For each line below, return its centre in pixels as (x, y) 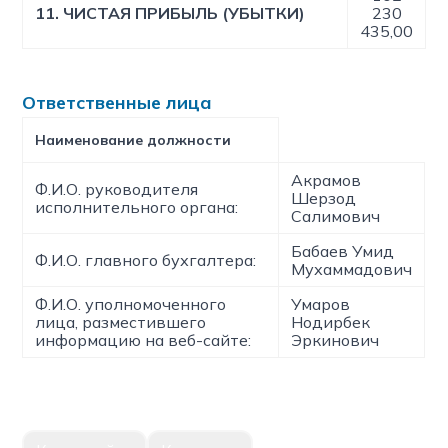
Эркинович (335, 340)
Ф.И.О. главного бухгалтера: (146, 260)
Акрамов (326, 180)
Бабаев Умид (343, 251)
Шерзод (324, 198)
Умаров (321, 304)
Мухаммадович (352, 269)
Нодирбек (331, 322)
